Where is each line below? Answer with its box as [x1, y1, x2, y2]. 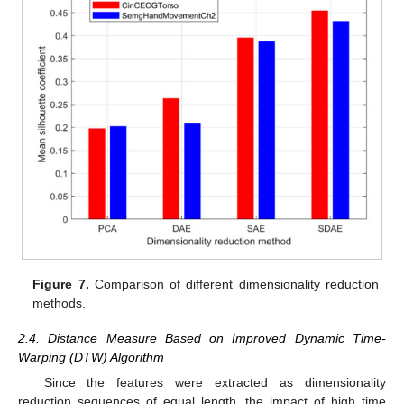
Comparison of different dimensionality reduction [88, 277, 379, 292]
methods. [32, 296, 87, 311]
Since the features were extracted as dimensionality [43, 374, 386, 390]
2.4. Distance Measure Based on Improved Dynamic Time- [18, 330, 386, 345]
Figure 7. [32, 277, 89, 292]
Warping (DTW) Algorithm [18, 349, 164, 364]
